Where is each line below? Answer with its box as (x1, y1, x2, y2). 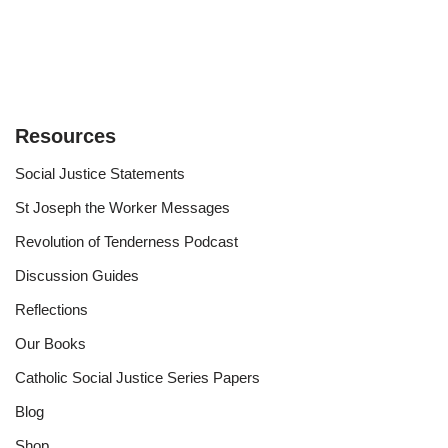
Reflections (15, 301, 88, 318)
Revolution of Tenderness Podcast (15, 233, 238, 250)
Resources (15, 125, 116, 147)
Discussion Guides (15, 267, 139, 284)
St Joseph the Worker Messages (15, 199, 230, 216)
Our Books (15, 335, 86, 352)
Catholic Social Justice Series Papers (15, 369, 260, 386)
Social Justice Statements (15, 165, 185, 182)
